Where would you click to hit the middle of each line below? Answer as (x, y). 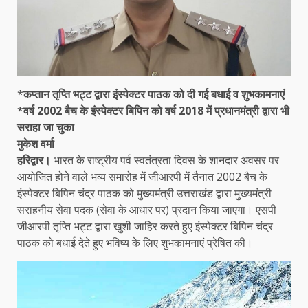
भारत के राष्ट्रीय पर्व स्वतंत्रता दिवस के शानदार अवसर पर (166, 160)
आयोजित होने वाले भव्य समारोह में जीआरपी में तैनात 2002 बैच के (142, 176)
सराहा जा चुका (46, 127)
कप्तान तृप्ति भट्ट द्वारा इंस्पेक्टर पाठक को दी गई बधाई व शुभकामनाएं (154, 94)
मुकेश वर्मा (36, 143)
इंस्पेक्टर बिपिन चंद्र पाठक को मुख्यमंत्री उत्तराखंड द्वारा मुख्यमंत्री (144, 193)
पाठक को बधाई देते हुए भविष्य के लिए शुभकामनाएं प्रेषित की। (135, 242)
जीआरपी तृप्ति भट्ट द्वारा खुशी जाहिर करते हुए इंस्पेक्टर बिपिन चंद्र (145, 226)
